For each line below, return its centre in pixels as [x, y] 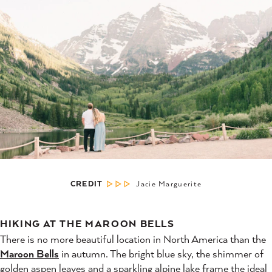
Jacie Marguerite [169, 183]
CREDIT [87, 183]
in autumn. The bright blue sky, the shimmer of [161, 253]
